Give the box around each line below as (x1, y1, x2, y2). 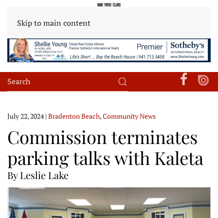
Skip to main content (17, 18, 91, 28)
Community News (103, 111, 156, 121)
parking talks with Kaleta (7, 145, 203, 169)
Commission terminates (7, 124, 198, 148)
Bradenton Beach (48, 111, 100, 121)
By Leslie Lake (7, 168, 69, 182)
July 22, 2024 (7, 111, 44, 121)
